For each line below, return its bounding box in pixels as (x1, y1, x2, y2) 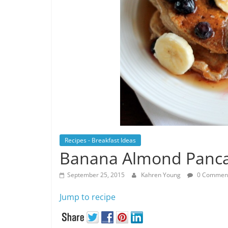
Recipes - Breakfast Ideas (65, 136, 136, 145)
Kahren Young (141, 170, 182, 180)
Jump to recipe (60, 191, 116, 203)
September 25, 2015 (67, 170, 125, 180)
